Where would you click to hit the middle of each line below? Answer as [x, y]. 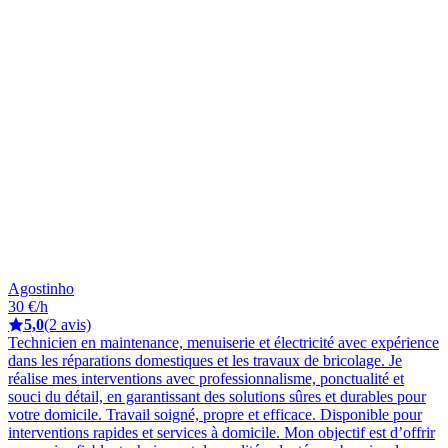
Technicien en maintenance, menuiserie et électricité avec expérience [223, 342]
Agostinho [41, 288]
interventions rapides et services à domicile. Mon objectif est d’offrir [221, 432]
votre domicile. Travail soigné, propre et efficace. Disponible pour [215, 414]
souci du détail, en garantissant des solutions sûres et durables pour [217, 396]
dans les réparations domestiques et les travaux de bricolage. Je [205, 360]
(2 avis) [67, 324]
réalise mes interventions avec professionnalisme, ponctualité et [206, 378]
